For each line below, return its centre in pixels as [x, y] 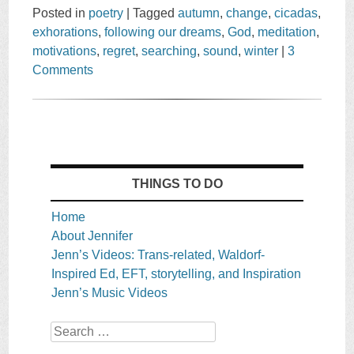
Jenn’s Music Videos [109, 293]
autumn [199, 13]
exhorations [66, 32]
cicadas [296, 13]
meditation [287, 32]
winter [262, 51]
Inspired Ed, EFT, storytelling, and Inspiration [176, 274]
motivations [65, 51]
